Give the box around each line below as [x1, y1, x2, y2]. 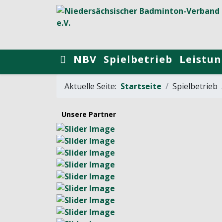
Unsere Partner [61, 110, 116, 119]
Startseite [120, 81, 162, 92]
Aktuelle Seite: [64, 81, 120, 92]
